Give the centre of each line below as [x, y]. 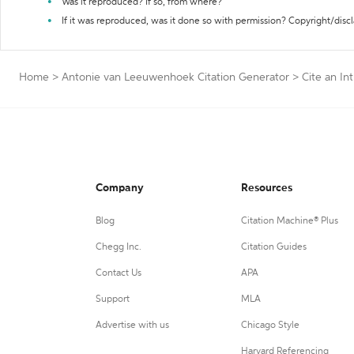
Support [113, 299]
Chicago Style [270, 326]
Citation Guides [273, 247]
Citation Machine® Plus [289, 221]
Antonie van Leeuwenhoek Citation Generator [175, 77]
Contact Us [119, 273]
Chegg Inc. [119, 247]
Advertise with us [132, 326]
